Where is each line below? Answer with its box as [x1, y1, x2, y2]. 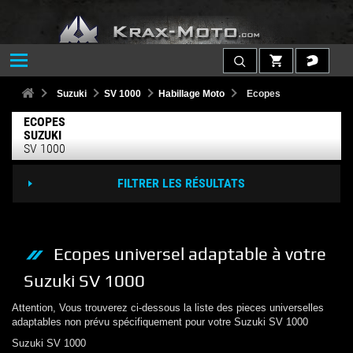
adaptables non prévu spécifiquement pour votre [12, 315, 231, 328]
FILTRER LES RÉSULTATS [117, 175, 245, 191]
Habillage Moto [158, 87, 225, 99]
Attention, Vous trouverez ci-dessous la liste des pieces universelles [12, 301, 324, 314]
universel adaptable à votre [114, 243, 326, 264]
